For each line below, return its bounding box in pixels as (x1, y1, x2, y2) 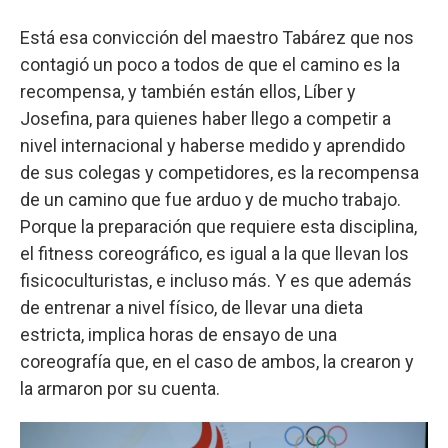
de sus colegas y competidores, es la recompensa (20, 161, 419, 183)
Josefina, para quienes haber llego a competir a (20, 107, 391, 129)
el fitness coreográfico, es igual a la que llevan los (20, 242, 409, 264)
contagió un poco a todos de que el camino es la (20, 53, 400, 75)
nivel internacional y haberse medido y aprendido (20, 134, 405, 156)
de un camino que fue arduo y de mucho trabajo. (20, 188, 401, 210)
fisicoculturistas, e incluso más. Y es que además (20, 269, 412, 291)
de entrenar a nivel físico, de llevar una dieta (20, 296, 363, 318)
